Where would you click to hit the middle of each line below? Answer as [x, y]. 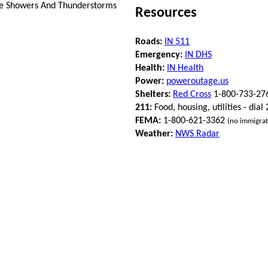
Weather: [154, 134]
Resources [166, 13]
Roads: [149, 42]
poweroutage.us [197, 81]
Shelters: [153, 94]
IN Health [185, 68]
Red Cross [192, 94]
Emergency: [159, 55]
